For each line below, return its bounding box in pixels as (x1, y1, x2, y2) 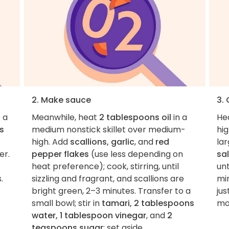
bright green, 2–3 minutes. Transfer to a (31, 185, 191, 197)
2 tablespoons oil (99, 111, 171, 123)
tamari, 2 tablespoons (101, 197, 194, 209)
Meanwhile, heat (31, 111, 99, 123)
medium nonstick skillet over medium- (31, 123, 186, 135)
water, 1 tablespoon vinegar (31, 209, 146, 221)
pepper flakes (31, 148, 89, 160)
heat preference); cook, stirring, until (31, 160, 179, 172)
